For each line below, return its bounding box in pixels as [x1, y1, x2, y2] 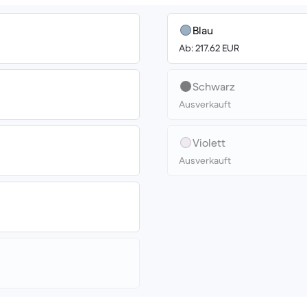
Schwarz [193, 79, 235, 93]
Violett [193, 136, 225, 149]
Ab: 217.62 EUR [179, 42, 239, 54]
